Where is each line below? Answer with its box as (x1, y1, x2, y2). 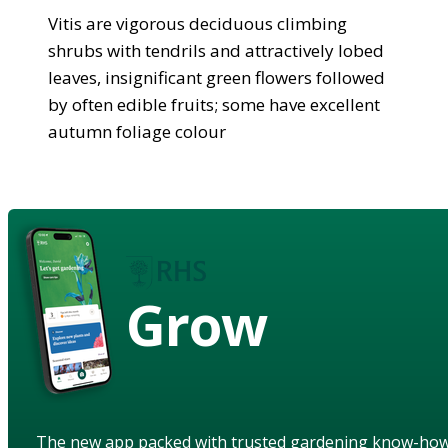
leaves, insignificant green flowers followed (48, 65, 385, 89)
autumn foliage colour (48, 119, 226, 143)
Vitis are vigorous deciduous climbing (48, 11, 347, 35)
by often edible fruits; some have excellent (48, 92, 380, 116)
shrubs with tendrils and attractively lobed (48, 38, 384, 62)
